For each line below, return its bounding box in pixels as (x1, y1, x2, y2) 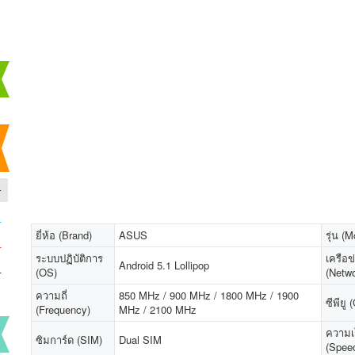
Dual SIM (119, 332, 162, 347)
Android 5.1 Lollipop (119, 258, 209, 273)
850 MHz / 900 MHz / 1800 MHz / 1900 (119, 288, 299, 303)
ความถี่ (36, 288, 67, 303)
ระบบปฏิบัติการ (36, 250, 103, 265)
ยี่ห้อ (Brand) (36, 227, 92, 242)
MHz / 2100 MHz (119, 302, 197, 317)
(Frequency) (36, 302, 90, 317)
